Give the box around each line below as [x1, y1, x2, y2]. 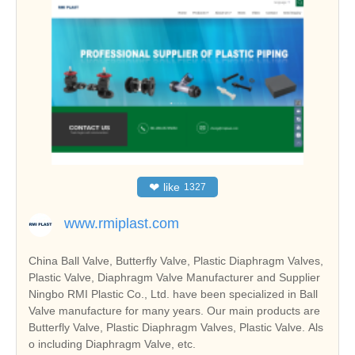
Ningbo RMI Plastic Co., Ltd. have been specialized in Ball [29, 287, 318, 300]
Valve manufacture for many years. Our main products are [29, 303, 320, 317]
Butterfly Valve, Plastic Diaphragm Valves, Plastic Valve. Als [29, 320, 323, 334]
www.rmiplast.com [64, 215, 179, 231]
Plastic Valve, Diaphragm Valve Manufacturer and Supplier [29, 270, 320, 284]
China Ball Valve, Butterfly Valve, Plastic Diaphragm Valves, [29, 254, 323, 267]
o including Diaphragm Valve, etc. [29, 337, 196, 350]
